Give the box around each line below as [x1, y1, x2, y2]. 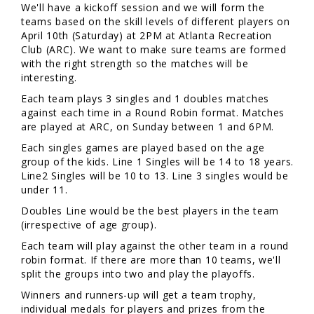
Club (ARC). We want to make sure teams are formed [21, 43, 287, 57]
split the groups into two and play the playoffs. [21, 267, 255, 281]
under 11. [21, 183, 68, 197]
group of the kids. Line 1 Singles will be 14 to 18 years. [21, 155, 294, 169]
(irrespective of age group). [21, 218, 161, 232]
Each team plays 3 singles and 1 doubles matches [21, 92, 269, 106]
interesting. [21, 71, 81, 85]
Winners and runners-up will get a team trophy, [21, 288, 257, 302]
